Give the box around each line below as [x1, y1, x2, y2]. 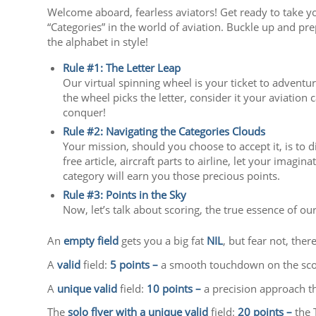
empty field [63, 233, 119, 248]
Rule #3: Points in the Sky [63, 188, 186, 202]
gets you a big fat [119, 233, 207, 248]
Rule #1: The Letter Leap [63, 61, 181, 75]
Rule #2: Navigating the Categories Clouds [63, 124, 265, 139]
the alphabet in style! [47, 35, 148, 49]
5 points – [110, 257, 161, 272]
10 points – [147, 281, 204, 296]
